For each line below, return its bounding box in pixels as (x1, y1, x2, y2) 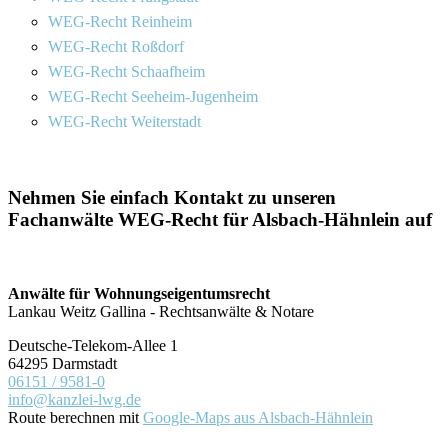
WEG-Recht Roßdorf (48, 37, 184, 55)
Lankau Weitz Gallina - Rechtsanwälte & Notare (8, 303, 314, 321)
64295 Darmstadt (8, 355, 117, 373)
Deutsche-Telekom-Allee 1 (8, 337, 178, 355)
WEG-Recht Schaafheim (48, 62, 205, 80)
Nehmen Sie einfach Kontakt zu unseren (8, 186, 336, 208)
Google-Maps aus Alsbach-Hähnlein (143, 409, 373, 427)
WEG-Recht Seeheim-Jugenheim (48, 87, 258, 105)
